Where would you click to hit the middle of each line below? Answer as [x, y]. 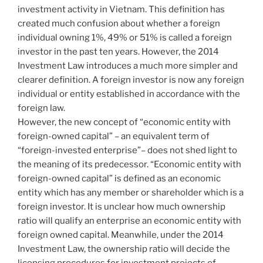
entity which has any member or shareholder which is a [131, 192]
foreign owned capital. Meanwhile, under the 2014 [121, 235]
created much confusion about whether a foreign [119, 23]
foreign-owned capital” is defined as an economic [119, 178]
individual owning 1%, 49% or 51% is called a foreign [125, 37]
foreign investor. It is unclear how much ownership [122, 206]
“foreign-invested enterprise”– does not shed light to [127, 150]
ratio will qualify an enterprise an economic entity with [129, 220]
